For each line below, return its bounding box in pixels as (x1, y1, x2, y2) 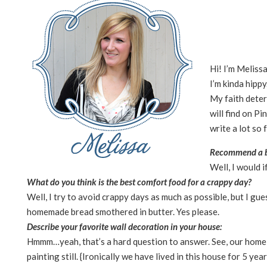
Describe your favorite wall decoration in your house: (27, 221, 222, 232)
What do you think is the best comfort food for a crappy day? (27, 176, 252, 187)
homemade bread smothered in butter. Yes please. (27, 206, 219, 217)
